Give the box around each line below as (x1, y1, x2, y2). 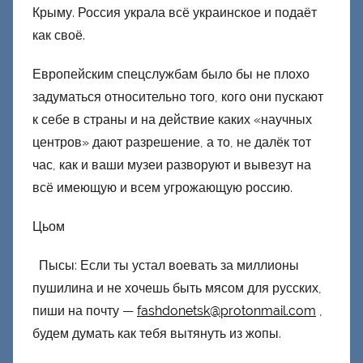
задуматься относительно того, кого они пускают (32, 88, 323, 105)
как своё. (32, 27, 85, 43)
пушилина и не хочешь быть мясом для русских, (32, 280, 322, 296)
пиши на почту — (32, 302, 137, 318)
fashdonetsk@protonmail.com (137, 302, 316, 318)
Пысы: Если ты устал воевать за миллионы (32, 257, 299, 273)
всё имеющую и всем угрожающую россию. (32, 179, 293, 195)
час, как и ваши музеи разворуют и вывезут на (32, 156, 311, 173)
